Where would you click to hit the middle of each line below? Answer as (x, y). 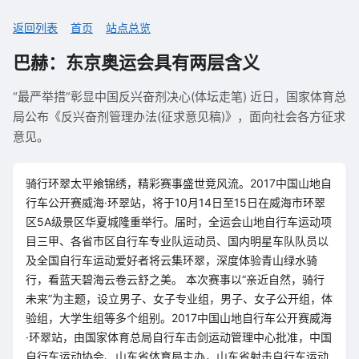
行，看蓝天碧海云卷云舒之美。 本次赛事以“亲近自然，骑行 (175, 279)
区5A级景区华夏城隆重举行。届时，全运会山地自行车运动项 (179, 222)
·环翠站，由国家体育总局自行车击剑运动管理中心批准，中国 (179, 337)
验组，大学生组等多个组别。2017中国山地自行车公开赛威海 (179, 318)
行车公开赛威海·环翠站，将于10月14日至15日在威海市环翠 (175, 202)
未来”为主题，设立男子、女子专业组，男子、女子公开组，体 (179, 298)
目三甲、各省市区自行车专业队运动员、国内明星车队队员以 (177, 241)
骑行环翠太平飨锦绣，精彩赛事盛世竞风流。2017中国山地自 (179, 183)
